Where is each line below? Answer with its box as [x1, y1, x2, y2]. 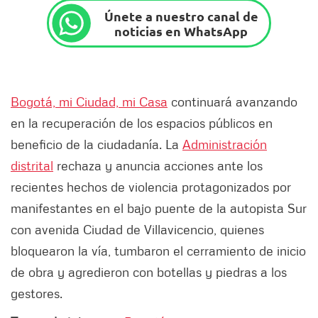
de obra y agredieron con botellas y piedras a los [11, 264, 287, 280]
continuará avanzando [168, 94, 297, 110]
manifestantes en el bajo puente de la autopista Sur [11, 200, 307, 216]
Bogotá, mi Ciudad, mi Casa [11, 94, 168, 110]
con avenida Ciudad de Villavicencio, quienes [11, 221, 264, 238]
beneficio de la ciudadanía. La [11, 136, 182, 153]
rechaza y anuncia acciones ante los [53, 158, 263, 174]
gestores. [11, 285, 66, 302]
